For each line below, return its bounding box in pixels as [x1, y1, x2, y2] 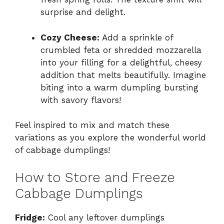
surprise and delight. [40, 7, 125, 17]
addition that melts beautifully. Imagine [40, 69, 206, 80]
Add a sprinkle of [99, 32, 173, 42]
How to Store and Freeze [15, 169, 175, 185]
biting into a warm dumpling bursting [40, 82, 198, 92]
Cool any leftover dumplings [45, 212, 164, 222]
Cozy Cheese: [40, 32, 99, 42]
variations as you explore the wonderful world [15, 132, 206, 143]
